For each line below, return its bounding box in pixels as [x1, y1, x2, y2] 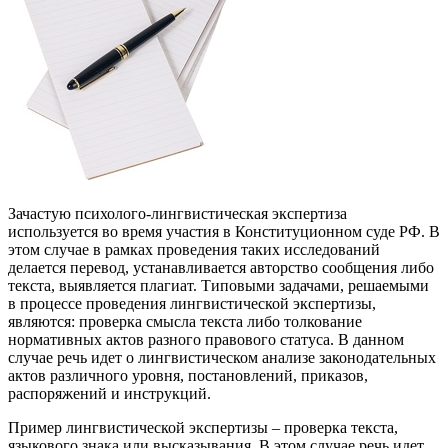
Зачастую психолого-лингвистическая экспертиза [8, 204, 347, 222]
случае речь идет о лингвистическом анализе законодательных [8, 348, 436, 366]
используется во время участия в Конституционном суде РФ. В [8, 222, 440, 240]
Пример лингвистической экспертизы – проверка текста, [8, 418, 398, 436]
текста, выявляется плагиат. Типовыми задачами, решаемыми [8, 276, 429, 294]
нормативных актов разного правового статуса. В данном [8, 330, 404, 348]
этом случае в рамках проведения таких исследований [8, 240, 380, 258]
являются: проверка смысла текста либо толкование [8, 312, 362, 330]
